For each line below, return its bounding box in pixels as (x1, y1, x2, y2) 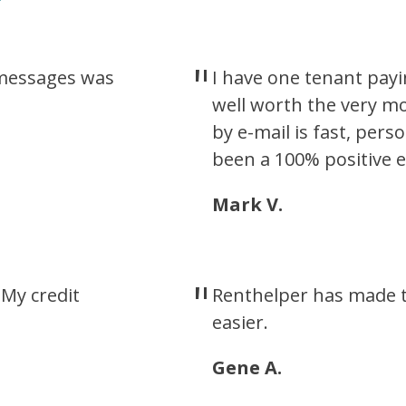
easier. (211, 310, 268, 334)
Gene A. (211, 355, 282, 380)
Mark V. (211, 192, 283, 217)
